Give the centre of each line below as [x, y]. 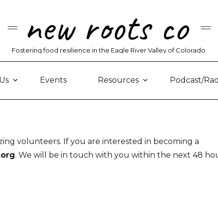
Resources [118, 80]
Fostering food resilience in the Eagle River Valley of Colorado [108, 50]
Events [53, 80]
